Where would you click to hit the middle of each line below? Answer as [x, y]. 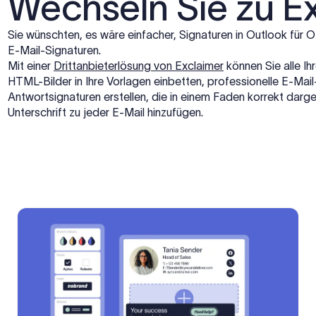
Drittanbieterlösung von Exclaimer [139, 65]
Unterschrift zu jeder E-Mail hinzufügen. [105, 112]
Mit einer [31, 65]
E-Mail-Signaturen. [54, 50]
